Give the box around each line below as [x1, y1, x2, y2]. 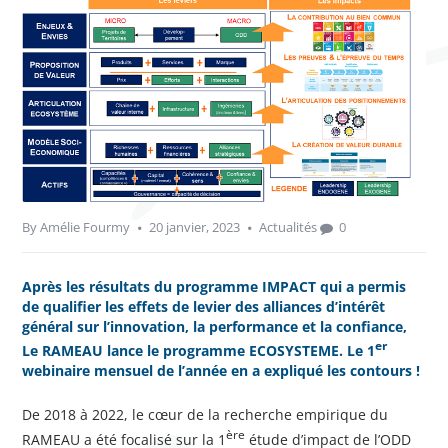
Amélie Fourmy [40, 217, 131, 236]
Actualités [259, 217, 318, 236]
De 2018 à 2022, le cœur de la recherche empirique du [22, 405, 389, 425]
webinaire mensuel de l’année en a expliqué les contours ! [22, 361, 421, 381]
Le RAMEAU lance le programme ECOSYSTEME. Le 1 [22, 341, 376, 361]
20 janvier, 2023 [149, 217, 241, 236]
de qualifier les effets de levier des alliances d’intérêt [22, 296, 386, 316]
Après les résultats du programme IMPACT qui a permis [22, 276, 407, 296]
